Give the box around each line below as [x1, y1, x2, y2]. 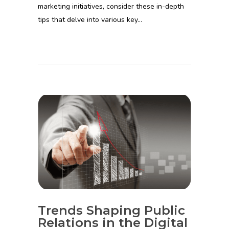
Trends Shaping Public [38, 202, 185, 218]
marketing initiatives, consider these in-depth [38, 1, 184, 11]
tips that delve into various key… [38, 14, 142, 25]
